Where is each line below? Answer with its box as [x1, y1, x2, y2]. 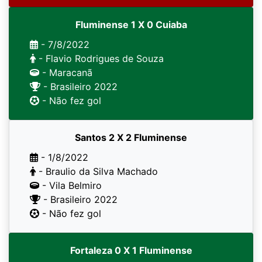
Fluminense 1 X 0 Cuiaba [75, 19, 187, 30]
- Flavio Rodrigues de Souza [36, 53, 164, 64]
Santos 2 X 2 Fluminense [75, 132, 187, 143]
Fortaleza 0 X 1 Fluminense [70, 244, 192, 256]
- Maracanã [39, 67, 92, 78]
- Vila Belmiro [39, 180, 102, 191]
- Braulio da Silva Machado [36, 166, 158, 177]
